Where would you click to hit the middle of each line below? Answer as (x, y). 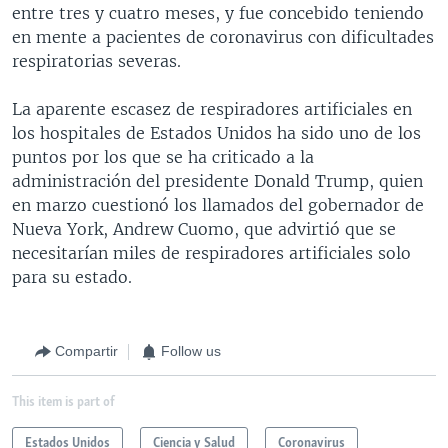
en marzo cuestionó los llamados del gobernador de (218, 204)
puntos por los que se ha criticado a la (163, 156)
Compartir (86, 351)
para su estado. (72, 276)
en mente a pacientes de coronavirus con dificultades (223, 36)
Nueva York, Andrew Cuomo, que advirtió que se (204, 228)
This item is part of (63, 402)
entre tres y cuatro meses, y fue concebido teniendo (218, 12)
